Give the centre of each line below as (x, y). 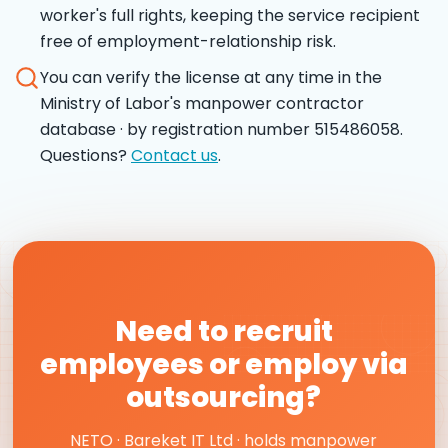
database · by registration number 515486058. (221, 129)
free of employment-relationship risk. (188, 41)
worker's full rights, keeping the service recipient (230, 15)
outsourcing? (224, 397)
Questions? (85, 155)
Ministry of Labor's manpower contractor (202, 103)
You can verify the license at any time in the (211, 77)
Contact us (174, 155)
